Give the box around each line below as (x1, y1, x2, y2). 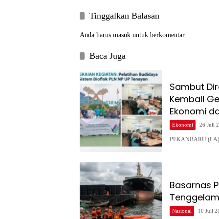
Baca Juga (89, 51, 126, 61)
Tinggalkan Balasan (89, 11, 159, 21)
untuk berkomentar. (131, 31, 186, 39)
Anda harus (80, 31, 113, 39)
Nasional (172, 207, 192, 214)
